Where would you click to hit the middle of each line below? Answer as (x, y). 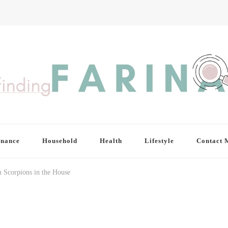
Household (60, 141)
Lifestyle (159, 141)
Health (111, 141)
